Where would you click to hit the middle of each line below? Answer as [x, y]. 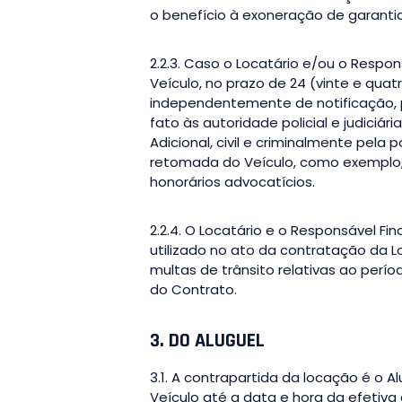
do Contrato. [193, 289]
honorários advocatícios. [232, 181]
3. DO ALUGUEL [207, 341]
